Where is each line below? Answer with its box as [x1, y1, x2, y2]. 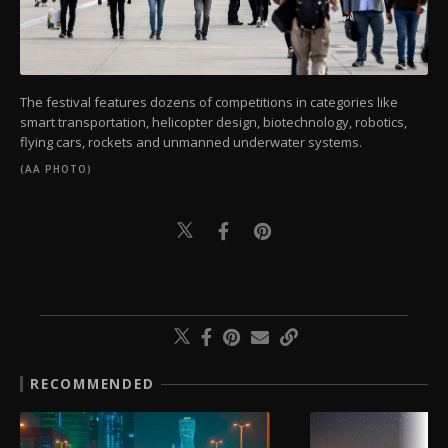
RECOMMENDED [30, 374, 155, 393]
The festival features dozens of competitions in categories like [20, 92, 398, 111]
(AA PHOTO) [20, 161, 92, 176]
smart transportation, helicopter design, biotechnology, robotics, [20, 112, 407, 131]
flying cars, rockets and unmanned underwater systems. [20, 132, 362, 151]
